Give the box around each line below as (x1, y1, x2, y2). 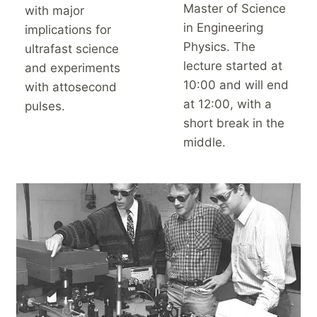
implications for (25, 22, 111, 37)
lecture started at (183, 58, 282, 73)
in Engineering (183, 20, 263, 35)
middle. (183, 134, 226, 149)
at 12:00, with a (183, 96, 272, 111)
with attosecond (25, 79, 117, 94)
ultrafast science (25, 41, 119, 56)
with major (25, 3, 84, 18)
